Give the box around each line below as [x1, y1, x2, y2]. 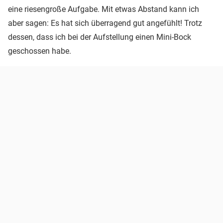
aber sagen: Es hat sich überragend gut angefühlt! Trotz [8, 18, 202, 28]
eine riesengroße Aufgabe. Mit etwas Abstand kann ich [8, 4, 199, 14]
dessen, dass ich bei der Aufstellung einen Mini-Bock [8, 32, 191, 42]
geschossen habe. [8, 46, 71, 56]
